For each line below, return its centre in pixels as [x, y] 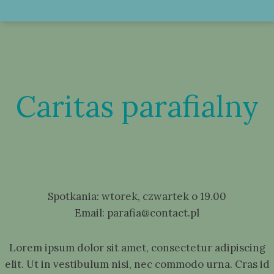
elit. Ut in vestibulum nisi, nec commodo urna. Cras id [137, 264]
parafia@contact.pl [152, 213]
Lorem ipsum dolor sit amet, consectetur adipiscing [137, 248]
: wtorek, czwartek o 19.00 [161, 196]
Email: [90, 213]
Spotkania [72, 196]
